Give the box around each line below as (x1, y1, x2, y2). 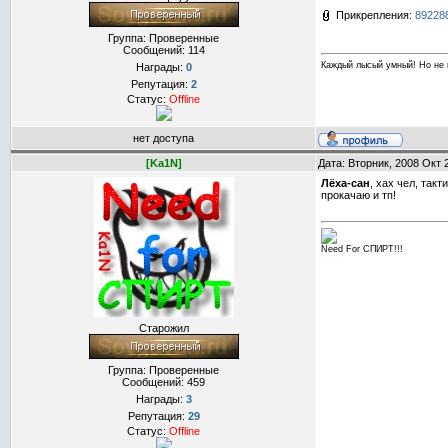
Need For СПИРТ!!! (321, 244, 403, 255)
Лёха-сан (321, 177, 370, 189)
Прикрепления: (336, 9, 415, 21)
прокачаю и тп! (321, 189, 396, 201)
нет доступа (133, 132, 194, 144)
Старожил (138, 322, 189, 334)
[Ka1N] (145, 157, 182, 169)
